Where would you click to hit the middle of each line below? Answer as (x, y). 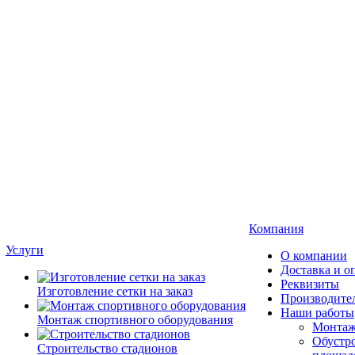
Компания (276, 229)
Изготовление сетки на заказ (115, 291)
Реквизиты (310, 284)
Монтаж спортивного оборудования (135, 320)
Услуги (25, 250)
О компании (314, 256)
